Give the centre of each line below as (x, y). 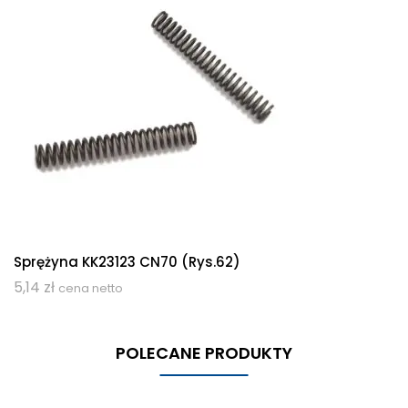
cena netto (91, 289)
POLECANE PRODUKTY (204, 353)
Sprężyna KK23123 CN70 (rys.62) (127, 262)
